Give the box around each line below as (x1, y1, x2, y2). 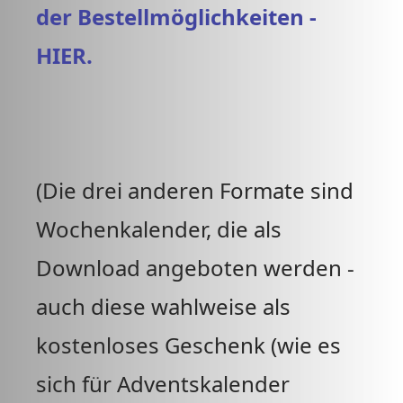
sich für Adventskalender (36, 369, 290, 399)
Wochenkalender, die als (36, 214, 282, 244)
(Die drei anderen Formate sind (36, 175, 354, 205)
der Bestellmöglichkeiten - (36, 2, 317, 31)
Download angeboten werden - (36, 253, 354, 282)
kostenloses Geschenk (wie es (36, 330, 341, 360)
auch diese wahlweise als (36, 291, 291, 321)
